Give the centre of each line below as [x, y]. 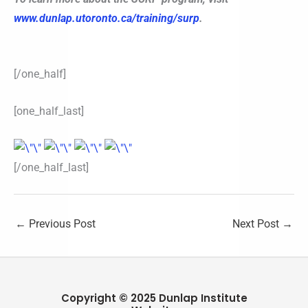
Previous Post [61, 224]
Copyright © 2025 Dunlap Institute [154, 298]
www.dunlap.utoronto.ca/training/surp [107, 18]
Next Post [257, 224]
